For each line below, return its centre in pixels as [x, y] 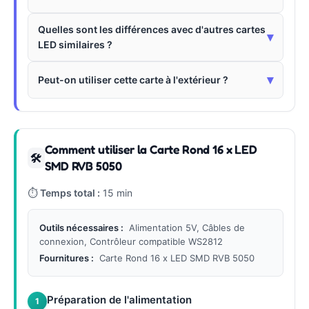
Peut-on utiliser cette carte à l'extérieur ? [133, 79]
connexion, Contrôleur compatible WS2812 [131, 241]
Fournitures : [67, 258]
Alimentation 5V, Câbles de [187, 227]
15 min [116, 192]
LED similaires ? [75, 44]
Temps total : [70, 192]
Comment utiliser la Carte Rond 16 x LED [151, 149]
